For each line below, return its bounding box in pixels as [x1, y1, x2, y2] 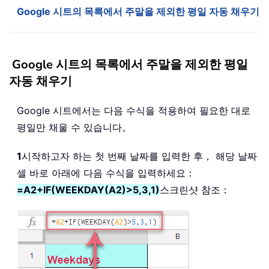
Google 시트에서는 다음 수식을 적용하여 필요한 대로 [17, 104, 250, 117]
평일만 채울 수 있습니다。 [17, 121, 131, 134]
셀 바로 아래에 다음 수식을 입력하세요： [17, 167, 195, 180]
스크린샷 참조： [160, 184, 230, 196]
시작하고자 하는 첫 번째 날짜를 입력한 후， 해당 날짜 [22, 150, 257, 163]
